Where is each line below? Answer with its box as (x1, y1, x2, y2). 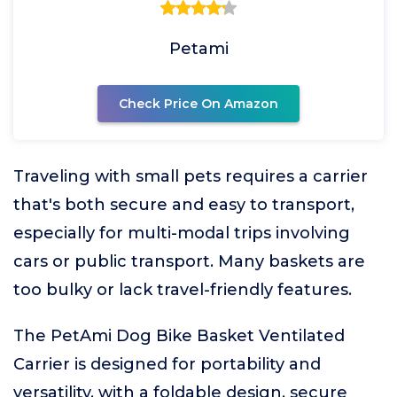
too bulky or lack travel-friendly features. (13, 280, 352, 300)
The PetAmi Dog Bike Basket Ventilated (13, 326, 345, 346)
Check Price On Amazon (119, 96, 278, 112)
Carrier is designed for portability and (13, 354, 321, 374)
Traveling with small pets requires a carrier (13, 167, 368, 186)
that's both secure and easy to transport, (13, 195, 354, 214)
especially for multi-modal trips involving (13, 223, 350, 243)
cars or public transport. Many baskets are (13, 252, 365, 271)
